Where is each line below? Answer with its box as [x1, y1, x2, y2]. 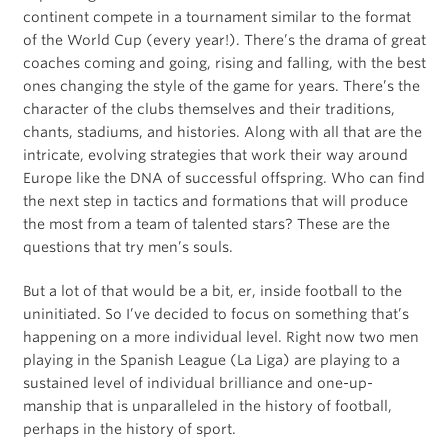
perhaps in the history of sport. [22, 421, 236, 438]
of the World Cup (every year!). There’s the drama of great [22, 32, 426, 49]
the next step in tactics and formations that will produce [22, 193, 408, 210]
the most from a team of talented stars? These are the [22, 216, 390, 233]
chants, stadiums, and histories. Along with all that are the [22, 124, 422, 141]
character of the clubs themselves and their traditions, [22, 101, 395, 118]
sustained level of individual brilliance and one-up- [22, 375, 373, 392]
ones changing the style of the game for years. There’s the [22, 78, 420, 95]
